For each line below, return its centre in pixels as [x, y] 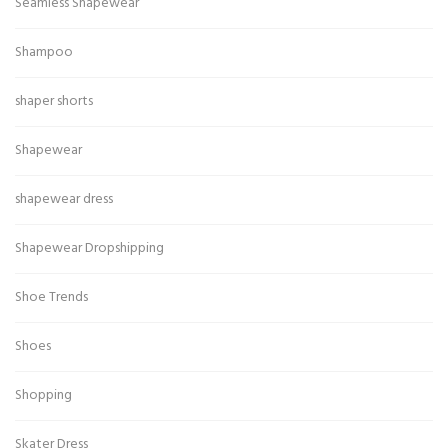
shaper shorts [54, 102]
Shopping [43, 396]
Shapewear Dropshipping [89, 249]
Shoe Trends [51, 298]
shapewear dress [64, 200]
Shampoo [44, 53]
